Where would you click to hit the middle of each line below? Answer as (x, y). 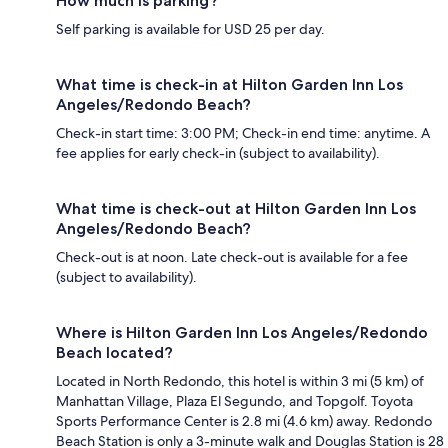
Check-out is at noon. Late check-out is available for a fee (232, 256)
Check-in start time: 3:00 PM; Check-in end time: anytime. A (243, 132)
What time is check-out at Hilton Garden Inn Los (236, 208)
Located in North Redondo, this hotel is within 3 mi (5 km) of (240, 380)
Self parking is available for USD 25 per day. (190, 28)
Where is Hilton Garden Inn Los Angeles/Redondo (242, 332)
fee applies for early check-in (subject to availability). (218, 152)
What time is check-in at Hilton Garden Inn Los (229, 84)
